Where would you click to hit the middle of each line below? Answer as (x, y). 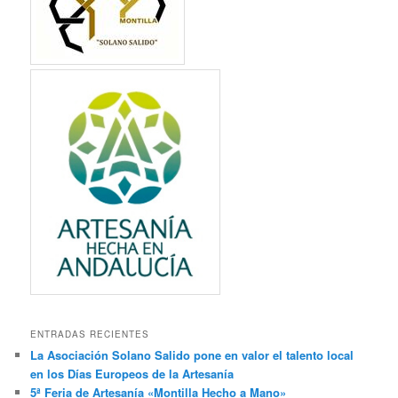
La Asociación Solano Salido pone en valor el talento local (192, 355)
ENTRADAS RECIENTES (90, 334)
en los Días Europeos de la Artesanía (132, 374)
